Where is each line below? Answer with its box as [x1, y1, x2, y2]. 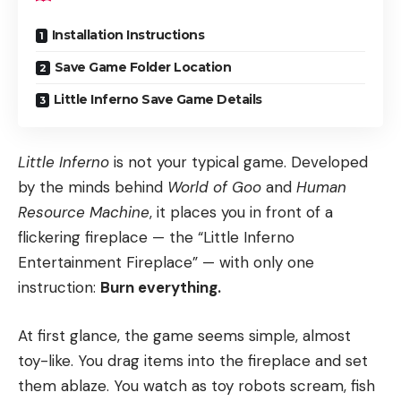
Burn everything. [100, 277, 221, 297]
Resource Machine [18, 202, 149, 222]
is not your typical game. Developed [109, 152, 368, 172]
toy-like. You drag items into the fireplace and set [18, 350, 368, 371]
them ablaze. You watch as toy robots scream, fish [18, 375, 375, 396]
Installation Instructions [51, 26, 204, 43]
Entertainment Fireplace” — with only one [18, 252, 314, 272]
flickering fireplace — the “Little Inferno [18, 227, 294, 247]
